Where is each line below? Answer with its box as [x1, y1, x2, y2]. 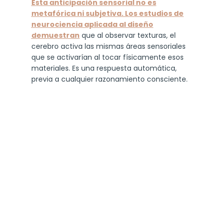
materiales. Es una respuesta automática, [31, 63, 177, 73]
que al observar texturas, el [79, 30, 176, 40]
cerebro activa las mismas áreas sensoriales [31, 41, 186, 51]
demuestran [31, 30, 80, 40]
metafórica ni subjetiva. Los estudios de [31, 8, 184, 18]
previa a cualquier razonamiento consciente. [31, 74, 188, 84]
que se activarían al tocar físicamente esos [31, 52, 184, 62]
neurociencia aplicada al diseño [31, 19, 153, 29]
